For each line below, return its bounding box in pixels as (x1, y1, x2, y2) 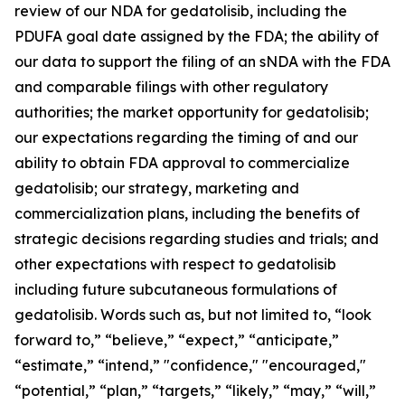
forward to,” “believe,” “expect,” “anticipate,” (14, 330, 339, 349)
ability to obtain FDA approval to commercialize (14, 153, 350, 172)
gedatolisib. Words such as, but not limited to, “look (14, 305, 372, 324)
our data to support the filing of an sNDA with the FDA (14, 52, 391, 71)
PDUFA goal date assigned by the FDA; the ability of (14, 26, 379, 45)
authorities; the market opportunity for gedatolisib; (14, 102, 369, 121)
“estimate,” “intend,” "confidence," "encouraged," (14, 355, 366, 374)
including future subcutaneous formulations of (14, 279, 337, 298)
